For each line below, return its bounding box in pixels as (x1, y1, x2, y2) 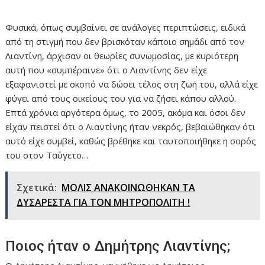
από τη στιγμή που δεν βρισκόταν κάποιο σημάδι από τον (5, 35, 245, 48)
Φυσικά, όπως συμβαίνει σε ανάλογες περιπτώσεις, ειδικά (5, 21, 246, 34)
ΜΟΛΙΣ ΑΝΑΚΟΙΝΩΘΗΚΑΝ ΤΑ (62, 181, 196, 195)
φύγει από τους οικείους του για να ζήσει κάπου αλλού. (5, 92, 237, 105)
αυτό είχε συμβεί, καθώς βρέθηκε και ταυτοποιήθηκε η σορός (5, 135, 257, 147)
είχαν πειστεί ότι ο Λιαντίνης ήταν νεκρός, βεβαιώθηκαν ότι (5, 121, 256, 133)
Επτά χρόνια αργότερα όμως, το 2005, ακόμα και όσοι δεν (5, 106, 246, 119)
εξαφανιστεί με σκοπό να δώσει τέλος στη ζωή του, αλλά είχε (5, 78, 258, 91)
